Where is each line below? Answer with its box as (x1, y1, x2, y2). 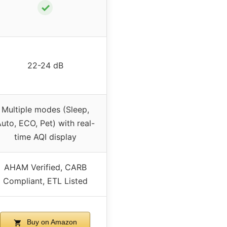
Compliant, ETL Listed (3, 176, 88, 186)
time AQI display (14, 132, 77, 142)
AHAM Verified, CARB (4, 162, 87, 173)
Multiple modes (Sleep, (1, 104, 89, 115)
